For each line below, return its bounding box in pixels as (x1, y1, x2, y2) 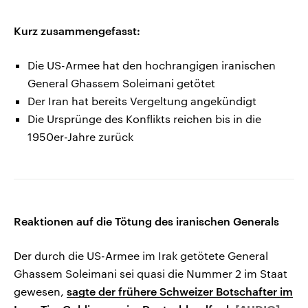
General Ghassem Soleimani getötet (27, 76, 215, 90)
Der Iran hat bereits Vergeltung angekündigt (27, 94, 256, 108)
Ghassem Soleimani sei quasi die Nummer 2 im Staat (14, 267, 287, 280)
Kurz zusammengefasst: (14, 24, 140, 38)
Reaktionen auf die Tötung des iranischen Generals (14, 214, 279, 228)
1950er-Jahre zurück (27, 130, 133, 144)
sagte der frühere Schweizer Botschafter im (67, 285, 293, 298)
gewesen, (14, 285, 67, 298)
